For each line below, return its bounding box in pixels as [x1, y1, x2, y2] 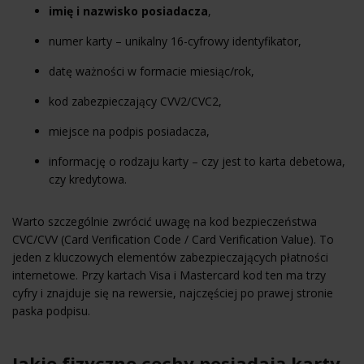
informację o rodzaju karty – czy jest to [49, 153, 259, 169]
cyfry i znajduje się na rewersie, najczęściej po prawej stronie [12, 284, 333, 301]
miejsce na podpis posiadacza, [49, 123, 210, 139]
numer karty [49, 32, 112, 49]
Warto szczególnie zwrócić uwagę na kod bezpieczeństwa [12, 213, 317, 229]
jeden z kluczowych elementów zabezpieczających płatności [12, 249, 328, 265]
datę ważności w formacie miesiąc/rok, [49, 63, 254, 79]
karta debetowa [259, 153, 342, 169]
